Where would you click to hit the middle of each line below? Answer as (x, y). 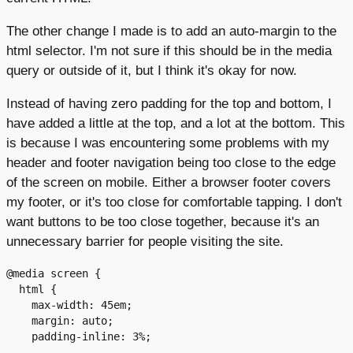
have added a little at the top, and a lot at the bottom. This (176, 123)
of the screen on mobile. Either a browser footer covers (169, 182)
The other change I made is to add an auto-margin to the (171, 31)
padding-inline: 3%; (19, 336)
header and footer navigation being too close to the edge (171, 163)
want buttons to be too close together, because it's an (163, 222)
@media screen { (54, 273)
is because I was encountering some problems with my (168, 143)
